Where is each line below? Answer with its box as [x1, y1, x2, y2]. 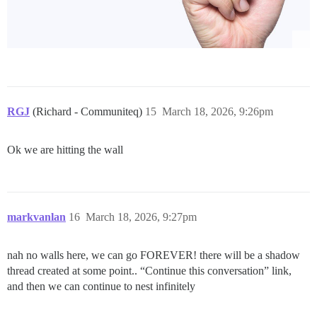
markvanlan [7, 211, 66, 224]
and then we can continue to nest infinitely [7, 280, 195, 293]
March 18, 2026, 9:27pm [86, 211, 197, 224]
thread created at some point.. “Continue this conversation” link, [7, 265, 292, 277]
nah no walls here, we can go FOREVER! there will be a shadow [7, 249, 300, 262]
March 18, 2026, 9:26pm [162, 105, 273, 118]
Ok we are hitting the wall [7, 144, 123, 156]
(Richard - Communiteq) [33, 105, 145, 118]
